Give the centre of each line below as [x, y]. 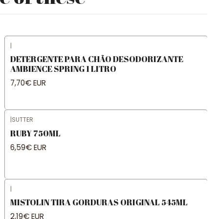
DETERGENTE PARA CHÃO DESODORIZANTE [97, 59]
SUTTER [22, 120]
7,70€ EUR [28, 83]
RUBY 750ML [35, 133]
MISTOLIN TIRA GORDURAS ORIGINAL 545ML [99, 202]
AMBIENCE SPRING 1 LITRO [63, 68]
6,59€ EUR [28, 147]
